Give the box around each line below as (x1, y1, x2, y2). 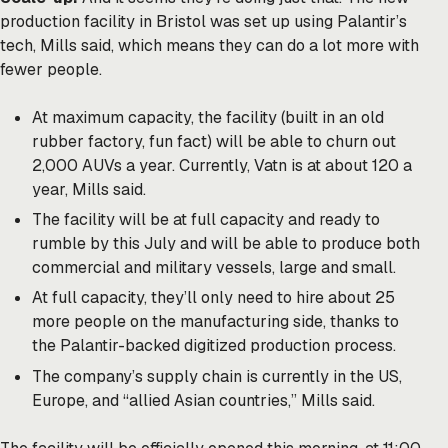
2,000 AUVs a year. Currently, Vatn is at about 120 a (32, 154, 412, 176)
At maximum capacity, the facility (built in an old (32, 106, 384, 128)
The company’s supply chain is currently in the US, (32, 365, 402, 387)
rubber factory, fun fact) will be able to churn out (32, 130, 396, 152)
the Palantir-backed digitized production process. (32, 335, 396, 357)
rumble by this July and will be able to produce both (32, 232, 420, 254)
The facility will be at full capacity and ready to (32, 208, 380, 230)
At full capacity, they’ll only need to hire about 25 (32, 287, 395, 309)
